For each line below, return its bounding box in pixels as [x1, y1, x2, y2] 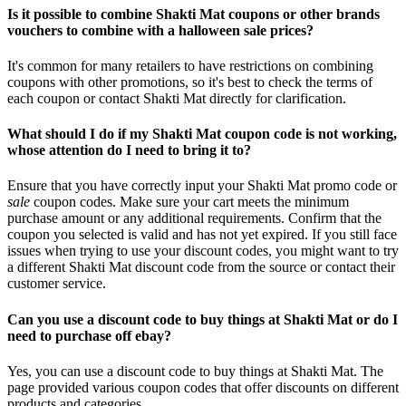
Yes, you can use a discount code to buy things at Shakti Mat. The [7, 362, 383, 379]
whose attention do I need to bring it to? [7, 142, 251, 159]
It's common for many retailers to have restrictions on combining [7, 57, 373, 73]
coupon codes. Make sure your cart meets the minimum [30, 194, 349, 210]
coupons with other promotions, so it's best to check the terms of [7, 73, 372, 90]
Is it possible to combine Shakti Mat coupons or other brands [7, 5, 380, 22]
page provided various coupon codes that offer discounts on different [7, 379, 399, 395]
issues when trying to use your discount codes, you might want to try [7, 243, 399, 259]
